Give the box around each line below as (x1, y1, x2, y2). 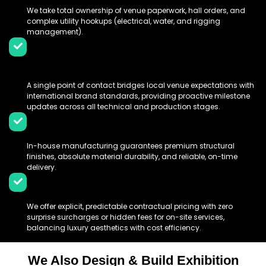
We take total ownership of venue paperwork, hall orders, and (27, 5, 245, 15)
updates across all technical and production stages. (27, 101, 220, 112)
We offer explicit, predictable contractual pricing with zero (27, 201, 233, 211)
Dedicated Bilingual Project (27, 40, 191, 58)
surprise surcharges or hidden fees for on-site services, (27, 211, 224, 222)
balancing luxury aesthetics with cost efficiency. (27, 222, 201, 233)
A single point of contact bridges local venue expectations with (27, 80, 254, 90)
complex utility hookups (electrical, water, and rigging (27, 15, 220, 26)
